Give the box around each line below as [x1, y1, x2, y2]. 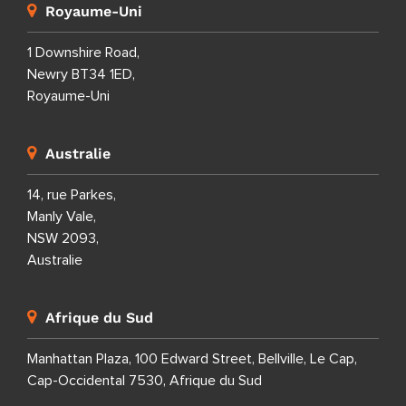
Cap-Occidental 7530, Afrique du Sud [27, 373, 262, 389]
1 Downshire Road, [27, 45, 140, 61]
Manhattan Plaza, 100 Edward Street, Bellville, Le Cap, [27, 352, 357, 367]
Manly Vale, [27, 209, 96, 225]
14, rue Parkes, [27, 188, 116, 203]
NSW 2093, [27, 231, 99, 246]
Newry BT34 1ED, [27, 67, 135, 82]
